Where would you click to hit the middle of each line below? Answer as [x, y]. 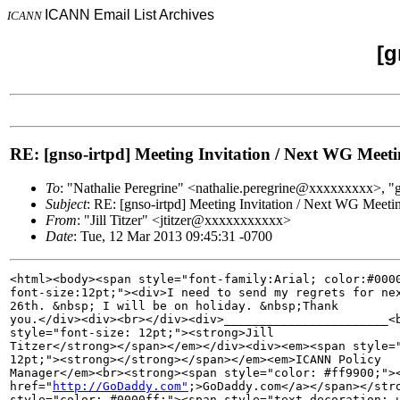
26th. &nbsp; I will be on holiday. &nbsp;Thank [178, 306]
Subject [66, 204]
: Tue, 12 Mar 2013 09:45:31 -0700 [173, 237]
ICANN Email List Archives [129, 15]
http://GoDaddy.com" [121, 387]
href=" [31, 387]
